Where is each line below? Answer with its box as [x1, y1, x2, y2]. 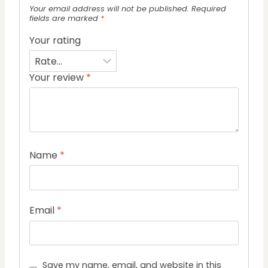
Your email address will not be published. [29, 3, 189, 14]
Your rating [29, 33, 81, 47]
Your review [29, 70, 86, 84]
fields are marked [29, 13, 100, 23]
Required [191, 3, 226, 14]
